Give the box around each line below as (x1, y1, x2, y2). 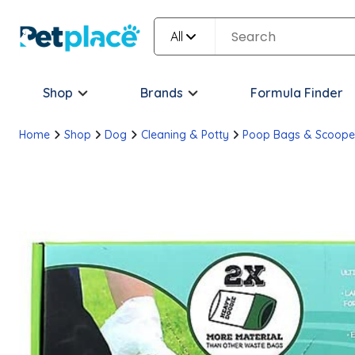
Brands (140, 85, 183, 101)
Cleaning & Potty (140, 128, 229, 142)
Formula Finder (250, 85, 343, 101)
